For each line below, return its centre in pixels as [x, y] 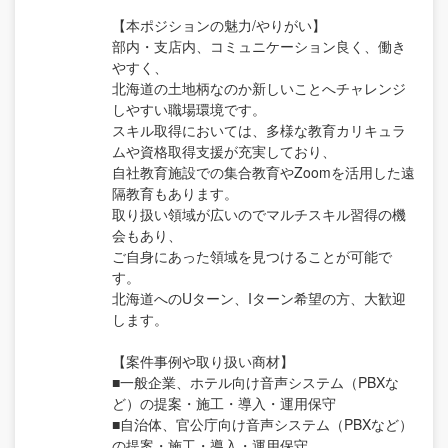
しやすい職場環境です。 [189, 108]
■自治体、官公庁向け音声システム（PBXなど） [262, 423]
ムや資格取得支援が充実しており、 [224, 150]
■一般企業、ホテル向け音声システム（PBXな [255, 381]
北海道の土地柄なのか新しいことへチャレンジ [259, 87]
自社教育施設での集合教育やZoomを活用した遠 [263, 171]
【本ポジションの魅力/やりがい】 [219, 24]
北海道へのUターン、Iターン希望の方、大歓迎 [259, 297]
